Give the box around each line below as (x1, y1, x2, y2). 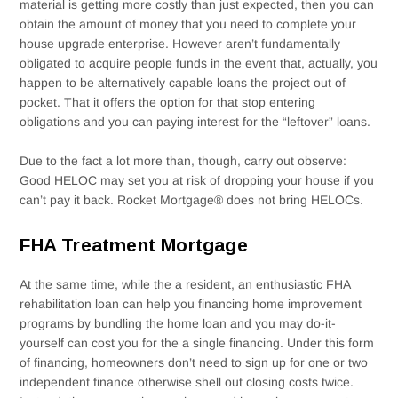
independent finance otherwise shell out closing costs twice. (20, 374, 354, 389)
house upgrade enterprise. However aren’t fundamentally (20, 36, 341, 51)
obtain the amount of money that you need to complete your (20, 16, 357, 31)
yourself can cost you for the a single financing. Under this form (20, 335, 375, 350)
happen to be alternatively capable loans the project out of (20, 75, 346, 90)
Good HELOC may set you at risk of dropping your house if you (20, 173, 375, 188)
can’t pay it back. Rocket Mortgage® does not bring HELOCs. (20, 193, 364, 208)
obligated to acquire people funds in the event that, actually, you (20, 55, 378, 70)
